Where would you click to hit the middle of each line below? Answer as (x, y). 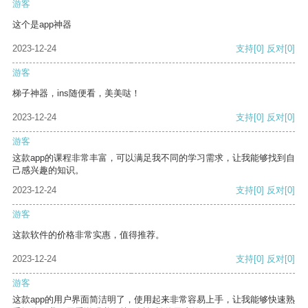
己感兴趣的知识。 (48, 170)
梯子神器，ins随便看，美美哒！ (76, 93)
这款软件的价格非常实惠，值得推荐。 (88, 235)
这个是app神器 (42, 25)
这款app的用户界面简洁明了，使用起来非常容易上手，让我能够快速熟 (154, 300)
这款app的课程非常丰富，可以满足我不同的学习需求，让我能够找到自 (154, 158)
